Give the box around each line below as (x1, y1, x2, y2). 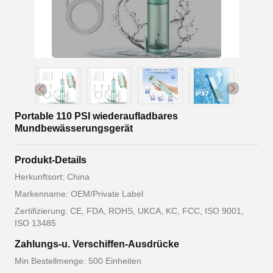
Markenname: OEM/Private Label (15, 189, 143, 199)
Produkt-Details (15, 155, 87, 166)
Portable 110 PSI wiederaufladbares (15, 111, 178, 122)
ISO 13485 (15, 218, 56, 229)
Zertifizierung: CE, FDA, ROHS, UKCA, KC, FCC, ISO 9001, (15, 206, 244, 216)
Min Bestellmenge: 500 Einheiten (15, 256, 141, 266)
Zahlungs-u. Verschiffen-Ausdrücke (15, 239, 179, 250)
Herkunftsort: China (15, 172, 90, 182)
